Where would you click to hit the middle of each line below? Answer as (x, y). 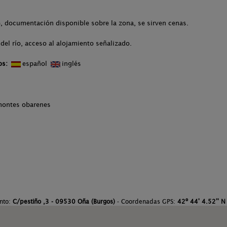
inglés (71, 64)
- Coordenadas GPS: (146, 201)
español (36, 64)
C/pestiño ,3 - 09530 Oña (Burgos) (64, 201)
